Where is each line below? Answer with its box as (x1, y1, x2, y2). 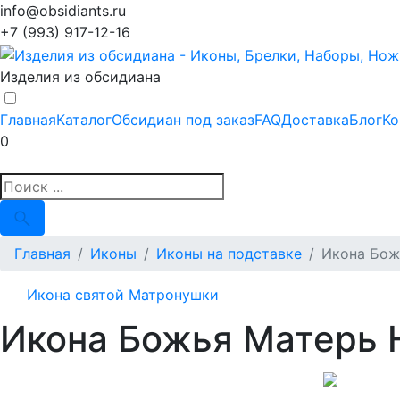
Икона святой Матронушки (27, 285, 219, 304)
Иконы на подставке (156, 244, 302, 262)
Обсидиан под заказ (112, 110, 254, 129)
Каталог (56, 110, 112, 129)
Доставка (281, 110, 349, 129)
